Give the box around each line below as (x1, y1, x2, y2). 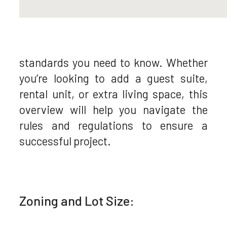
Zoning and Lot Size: (19, 192, 135, 208)
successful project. (19, 134, 111, 148)
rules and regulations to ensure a (19, 119, 208, 132)
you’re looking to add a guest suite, (19, 71, 208, 85)
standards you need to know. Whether (19, 56, 208, 69)
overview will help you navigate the (19, 103, 208, 117)
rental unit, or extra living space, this (19, 87, 208, 101)
